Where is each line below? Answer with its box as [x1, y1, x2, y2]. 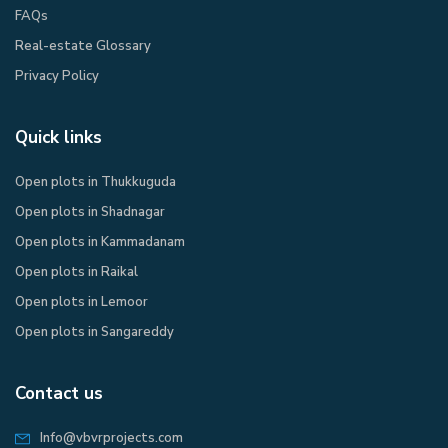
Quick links [15, 126, 102, 149]
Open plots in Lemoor [15, 293, 148, 311]
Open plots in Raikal [15, 263, 138, 281]
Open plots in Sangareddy [15, 323, 174, 341]
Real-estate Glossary [15, 37, 151, 55]
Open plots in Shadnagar [15, 203, 165, 221]
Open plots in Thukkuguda [15, 173, 176, 191]
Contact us [15, 382, 103, 405]
